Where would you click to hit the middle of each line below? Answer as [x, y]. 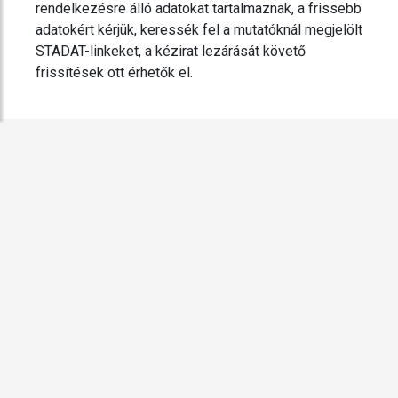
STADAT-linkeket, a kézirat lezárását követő [171, 52]
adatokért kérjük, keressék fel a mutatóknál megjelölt [199, 30]
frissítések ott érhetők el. [114, 73]
